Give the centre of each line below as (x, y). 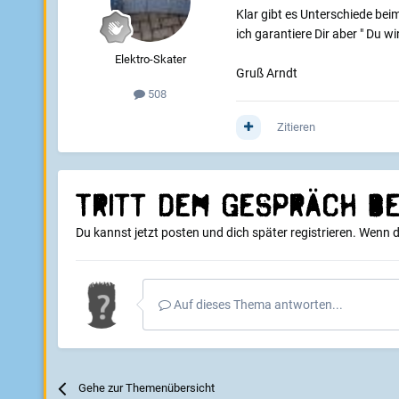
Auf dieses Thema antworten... (256, 305)
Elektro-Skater (150, 60)
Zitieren (296, 127)
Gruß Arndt (266, 73)
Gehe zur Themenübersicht (146, 388)
